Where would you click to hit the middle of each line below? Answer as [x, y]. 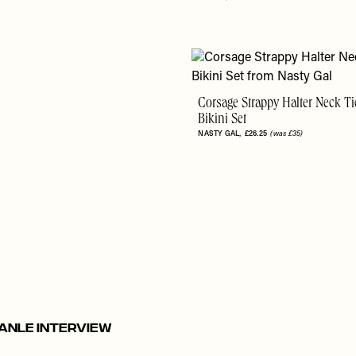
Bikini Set [222, 120]
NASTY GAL [219, 133]
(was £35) [287, 133]
